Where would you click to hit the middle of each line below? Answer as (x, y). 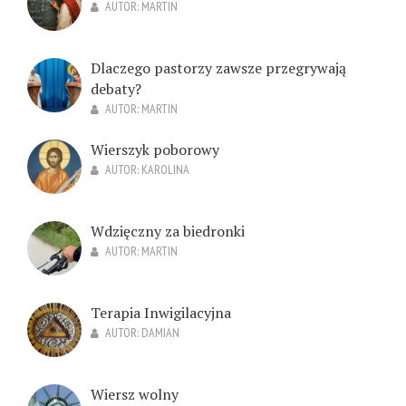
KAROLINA (165, 170)
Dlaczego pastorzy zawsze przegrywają (218, 68)
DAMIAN (160, 333)
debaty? (116, 89)
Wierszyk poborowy (155, 150)
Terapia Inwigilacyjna (161, 313)
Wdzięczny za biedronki (168, 232)
